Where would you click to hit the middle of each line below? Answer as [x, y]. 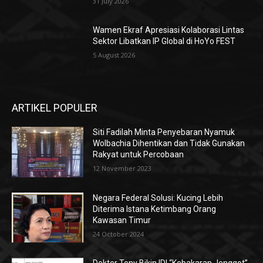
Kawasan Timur [122, 220]
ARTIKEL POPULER [55, 108]
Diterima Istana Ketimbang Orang [155, 209]
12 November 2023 [122, 168]
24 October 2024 [119, 234]
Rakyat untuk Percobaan [139, 155]
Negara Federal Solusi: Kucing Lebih [158, 198]
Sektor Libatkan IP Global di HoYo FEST [164, 41]
